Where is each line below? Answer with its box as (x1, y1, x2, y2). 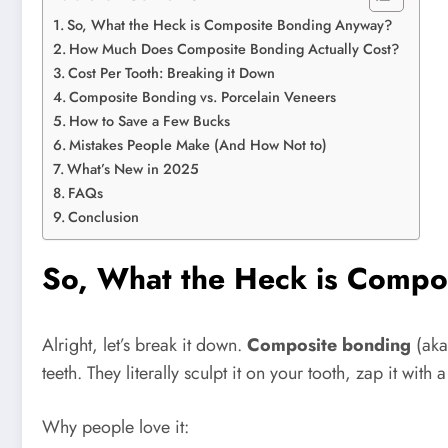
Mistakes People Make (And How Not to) (68, 134, 327, 155)
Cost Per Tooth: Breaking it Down (67, 62, 275, 83)
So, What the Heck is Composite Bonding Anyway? (66, 14, 392, 35)
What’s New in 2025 (66, 158, 199, 179)
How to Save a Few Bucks (68, 110, 230, 131)
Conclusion (67, 206, 139, 227)
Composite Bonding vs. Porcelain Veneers (68, 86, 336, 107)
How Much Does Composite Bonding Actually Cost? (68, 38, 399, 59)
